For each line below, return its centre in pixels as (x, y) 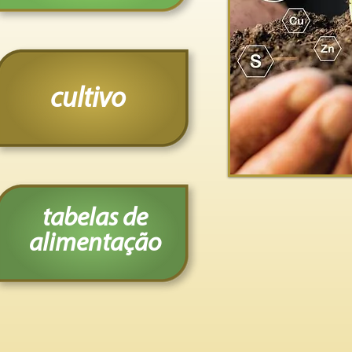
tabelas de (95, 219)
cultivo (88, 100)
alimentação (95, 244)
